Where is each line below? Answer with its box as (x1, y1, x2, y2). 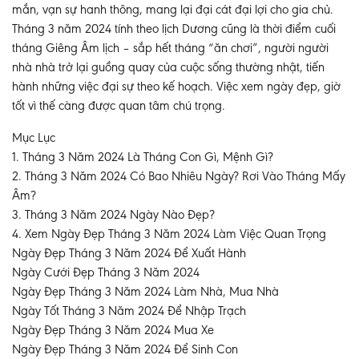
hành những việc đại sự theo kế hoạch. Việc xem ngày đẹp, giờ (12, 81, 341, 94)
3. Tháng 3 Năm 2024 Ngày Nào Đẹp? (12, 209, 215, 222)
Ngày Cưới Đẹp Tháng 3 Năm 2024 (12, 267, 200, 280)
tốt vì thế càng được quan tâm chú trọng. (12, 100, 225, 113)
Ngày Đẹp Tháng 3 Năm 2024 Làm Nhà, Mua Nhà (12, 286, 279, 299)
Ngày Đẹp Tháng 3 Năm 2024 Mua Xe (12, 325, 214, 337)
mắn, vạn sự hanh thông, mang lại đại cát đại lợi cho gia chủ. (12, 4, 333, 17)
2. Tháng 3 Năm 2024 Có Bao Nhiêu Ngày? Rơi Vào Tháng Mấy (12, 171, 345, 184)
